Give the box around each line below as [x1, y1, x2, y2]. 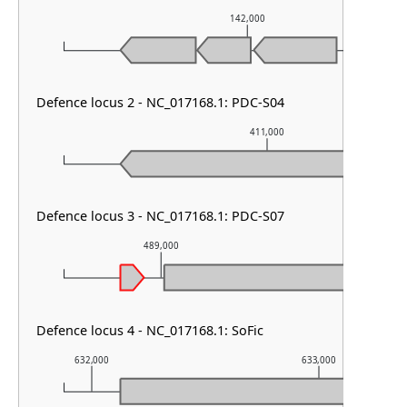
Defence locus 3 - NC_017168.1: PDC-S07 [36, 207, 285, 225]
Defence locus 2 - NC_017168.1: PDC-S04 [36, 94, 285, 112]
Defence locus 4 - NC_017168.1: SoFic [36, 321, 264, 339]
